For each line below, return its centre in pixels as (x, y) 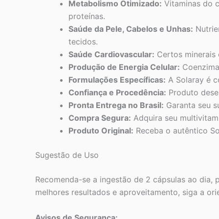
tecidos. (83, 42)
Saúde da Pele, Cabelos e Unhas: (131, 29)
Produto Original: (101, 131)
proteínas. (87, 16)
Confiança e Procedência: (117, 93)
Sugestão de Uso (67, 155)
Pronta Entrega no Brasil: (116, 105)
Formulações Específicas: (117, 80)
